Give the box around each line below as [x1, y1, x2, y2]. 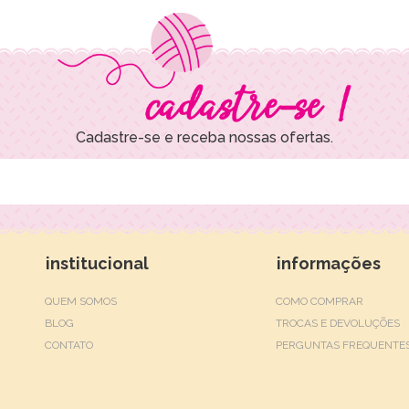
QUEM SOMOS [45, 295, 117, 308]
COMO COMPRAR [276, 295, 364, 308]
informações [277, 254, 382, 273]
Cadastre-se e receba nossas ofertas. [76, 129, 333, 146]
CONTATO [45, 339, 93, 351]
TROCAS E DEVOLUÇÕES [276, 317, 401, 330]
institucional [46, 254, 149, 273]
